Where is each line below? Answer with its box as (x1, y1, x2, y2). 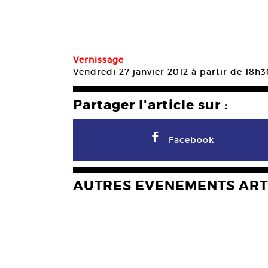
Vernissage (73, 54, 124, 65)
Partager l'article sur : (73, 96, 228, 114)
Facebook (169, 134, 215, 145)
